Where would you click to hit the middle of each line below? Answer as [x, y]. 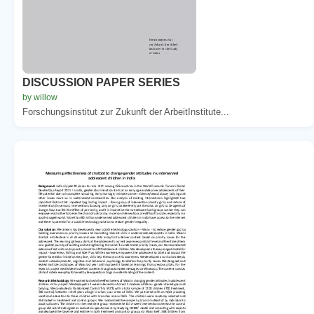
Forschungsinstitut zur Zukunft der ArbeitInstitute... [126, 111]
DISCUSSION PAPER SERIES [101, 82]
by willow [40, 97]
